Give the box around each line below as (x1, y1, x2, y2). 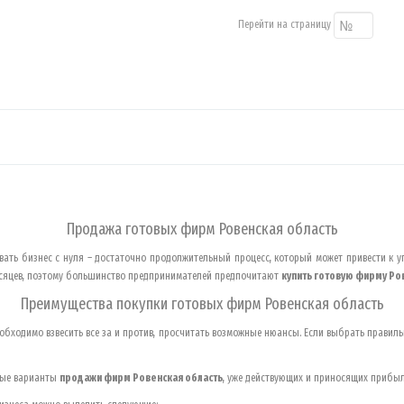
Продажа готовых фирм (66, 218, 219, 239)
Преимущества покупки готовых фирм (20, 293, 265, 314)
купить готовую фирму (281, 269, 389, 282)
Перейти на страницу (238, 18, 334, 32)
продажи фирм (60, 371, 133, 384)
